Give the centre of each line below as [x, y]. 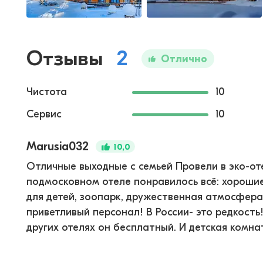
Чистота [47, 92]
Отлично [184, 59]
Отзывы [65, 58]
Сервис [44, 114]
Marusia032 [58, 146]
